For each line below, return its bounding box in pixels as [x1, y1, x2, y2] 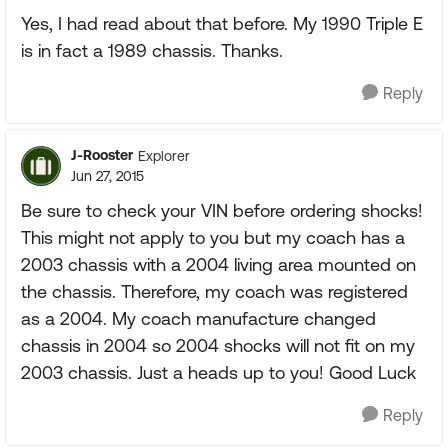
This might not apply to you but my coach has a [21, 227, 405, 248]
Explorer [138, 147, 190, 164]
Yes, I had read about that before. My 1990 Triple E [21, 13, 423, 34]
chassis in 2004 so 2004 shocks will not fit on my [21, 335, 415, 356]
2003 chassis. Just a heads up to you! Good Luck [21, 362, 416, 383]
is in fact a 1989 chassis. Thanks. [21, 40, 283, 61]
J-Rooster [71, 147, 133, 163]
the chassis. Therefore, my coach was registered [21, 281, 408, 302]
